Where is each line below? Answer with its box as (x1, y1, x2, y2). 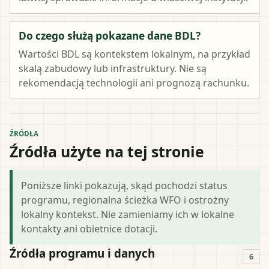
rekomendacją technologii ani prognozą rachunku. (19, 76, 249, 89)
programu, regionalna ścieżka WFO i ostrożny (21, 193, 229, 207)
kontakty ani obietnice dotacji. (21, 222, 157, 235)
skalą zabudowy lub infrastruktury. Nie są (19, 61, 207, 75)
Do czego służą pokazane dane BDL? (19, 28, 201, 43)
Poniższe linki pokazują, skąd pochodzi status (21, 178, 228, 192)
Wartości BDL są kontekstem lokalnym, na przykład (19, 47, 250, 61)
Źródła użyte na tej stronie (10, 141, 204, 162)
